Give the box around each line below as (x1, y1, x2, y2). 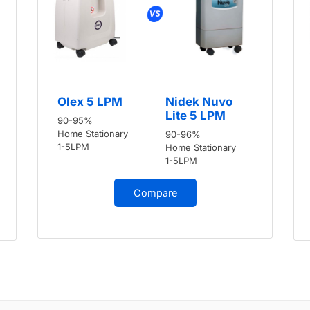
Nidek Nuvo (165, 95, 232, 109)
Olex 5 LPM (57, 95, 122, 109)
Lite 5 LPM (165, 109, 226, 123)
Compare (133, 187, 177, 199)
